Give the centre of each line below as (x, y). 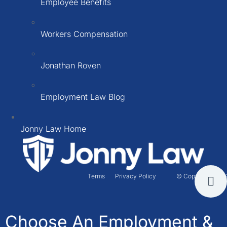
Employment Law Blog (83, 97)
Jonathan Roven (71, 65)
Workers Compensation (84, 34)
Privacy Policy (136, 176)
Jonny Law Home (53, 128)
